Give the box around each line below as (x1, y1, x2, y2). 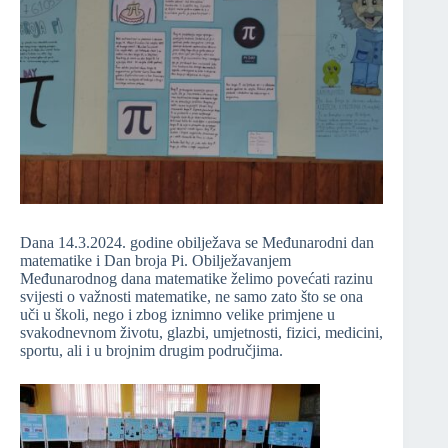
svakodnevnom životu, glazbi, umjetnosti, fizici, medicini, (20, 324, 383, 342)
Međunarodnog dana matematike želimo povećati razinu (20, 270, 373, 288)
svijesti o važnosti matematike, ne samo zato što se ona (20, 288, 363, 306)
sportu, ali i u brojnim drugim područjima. (20, 342, 283, 360)
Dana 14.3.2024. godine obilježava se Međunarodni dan (20, 234, 374, 252)
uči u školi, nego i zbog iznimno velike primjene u (20, 306, 335, 324)
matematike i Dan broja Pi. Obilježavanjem (20, 252, 291, 270)
